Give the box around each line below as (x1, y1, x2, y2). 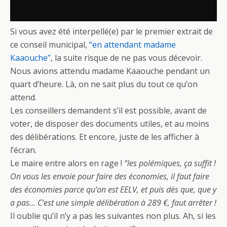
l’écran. (10, 144, 36, 156)
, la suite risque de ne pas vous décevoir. (51, 52, 202, 63)
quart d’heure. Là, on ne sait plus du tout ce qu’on (10, 79, 198, 90)
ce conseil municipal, (10, 39, 89, 50)
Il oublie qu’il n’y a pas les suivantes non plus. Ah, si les (10, 210, 216, 221)
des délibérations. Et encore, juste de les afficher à (10, 131, 199, 142)
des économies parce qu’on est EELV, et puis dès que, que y (10, 184, 216, 195)
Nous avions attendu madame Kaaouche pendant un (10, 65, 210, 77)
